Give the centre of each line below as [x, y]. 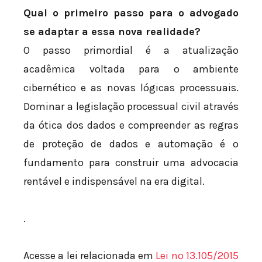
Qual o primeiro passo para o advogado [131, 13]
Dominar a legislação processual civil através [131, 107]
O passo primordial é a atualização [131, 51]
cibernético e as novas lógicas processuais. [131, 88]
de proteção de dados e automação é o [131, 144]
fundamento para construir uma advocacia [131, 163]
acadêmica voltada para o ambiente [131, 69]
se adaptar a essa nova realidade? [112, 32]
